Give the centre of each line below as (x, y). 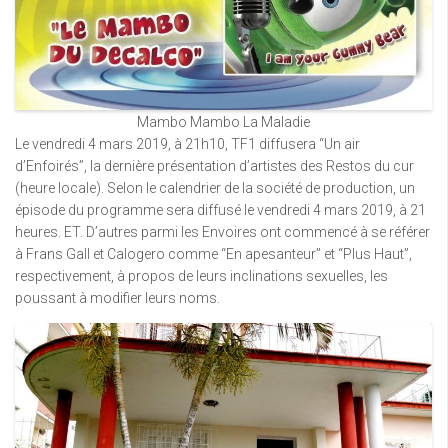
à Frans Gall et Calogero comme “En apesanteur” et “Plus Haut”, (213, 253)
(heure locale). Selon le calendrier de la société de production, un (215, 187)
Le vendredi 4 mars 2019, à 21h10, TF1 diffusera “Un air (187, 143)
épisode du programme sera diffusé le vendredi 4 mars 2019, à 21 (220, 209)
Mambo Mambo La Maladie (223, 121)
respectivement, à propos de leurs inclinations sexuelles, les (201, 275)
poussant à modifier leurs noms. (117, 297)
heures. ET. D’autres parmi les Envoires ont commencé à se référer (222, 231)
